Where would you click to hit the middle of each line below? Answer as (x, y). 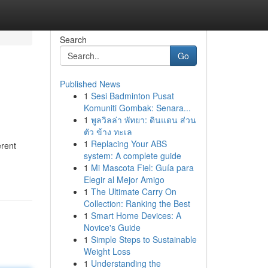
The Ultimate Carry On (133, 191)
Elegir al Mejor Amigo (124, 179)
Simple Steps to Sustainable (144, 239)
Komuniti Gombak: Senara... (137, 108)
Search (73, 39)
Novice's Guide (112, 227)
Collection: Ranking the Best (137, 203)
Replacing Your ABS (129, 144)
